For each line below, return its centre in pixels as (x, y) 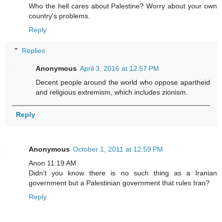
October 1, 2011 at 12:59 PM (118, 149)
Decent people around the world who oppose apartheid (123, 82)
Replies (34, 50)
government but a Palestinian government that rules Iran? (119, 183)
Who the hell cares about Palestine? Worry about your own (123, 6)
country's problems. (59, 16)
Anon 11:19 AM (53, 163)
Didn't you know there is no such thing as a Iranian (123, 173)
